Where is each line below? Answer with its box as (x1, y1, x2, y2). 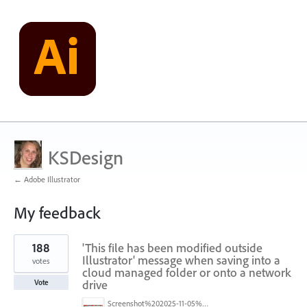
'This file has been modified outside (82, 240, 262, 256)
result (14, 243, 34, 255)
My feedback (14, 202, 100, 223)
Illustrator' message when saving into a (82, 252, 280, 268)
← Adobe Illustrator (14, 174, 80, 184)
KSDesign (48, 145, 123, 169)
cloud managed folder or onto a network (82, 265, 291, 280)
